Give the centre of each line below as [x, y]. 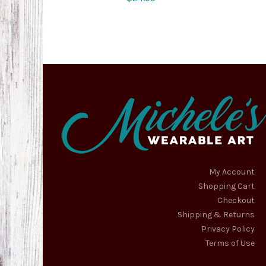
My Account [232, 172]
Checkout [236, 200]
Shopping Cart [227, 186]
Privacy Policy [228, 229]
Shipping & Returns [216, 215]
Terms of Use [230, 243]
